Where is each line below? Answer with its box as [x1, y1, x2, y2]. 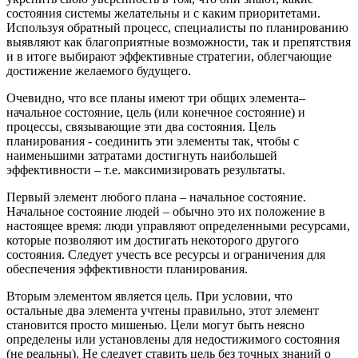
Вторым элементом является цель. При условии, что [6, 289, 292, 304]
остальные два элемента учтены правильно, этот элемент [6, 304, 319, 318]
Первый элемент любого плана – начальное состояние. [6, 190, 306, 205]
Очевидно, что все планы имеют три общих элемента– [6, 91, 305, 105]
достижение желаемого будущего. [6, 64, 191, 78]
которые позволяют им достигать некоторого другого [6, 233, 299, 248]
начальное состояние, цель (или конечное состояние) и [6, 105, 305, 120]
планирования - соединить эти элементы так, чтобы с [6, 134, 299, 149]
